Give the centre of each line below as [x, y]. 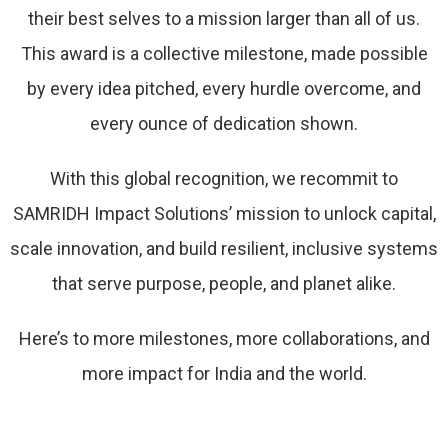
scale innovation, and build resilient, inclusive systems [224, 249]
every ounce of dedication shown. [224, 124]
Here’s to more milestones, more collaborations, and [224, 339]
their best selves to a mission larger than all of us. [224, 19]
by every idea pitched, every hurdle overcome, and [224, 89]
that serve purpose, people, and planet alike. [224, 284]
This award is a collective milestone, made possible [224, 54]
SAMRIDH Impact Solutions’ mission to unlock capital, [224, 214]
